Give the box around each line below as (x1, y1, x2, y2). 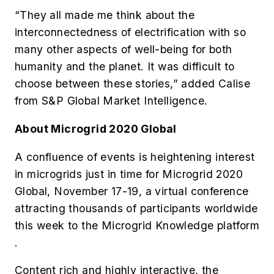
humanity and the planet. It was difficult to (15, 60, 235, 73)
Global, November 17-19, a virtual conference (15, 184, 249, 198)
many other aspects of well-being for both (15, 43, 232, 56)
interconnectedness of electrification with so (15, 26, 246, 39)
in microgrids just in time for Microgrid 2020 (15, 167, 243, 180)
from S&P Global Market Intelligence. (15, 94, 208, 108)
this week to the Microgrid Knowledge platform (15, 218, 259, 232)
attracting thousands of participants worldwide (15, 201, 258, 215)
